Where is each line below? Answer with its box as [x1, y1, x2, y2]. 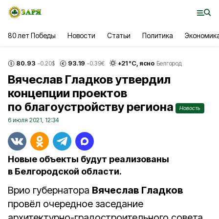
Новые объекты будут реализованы [8, 154, 169, 164]
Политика [142, 31, 173, 40]
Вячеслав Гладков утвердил [8, 72, 171, 87]
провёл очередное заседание [8, 198, 143, 210]
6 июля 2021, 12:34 [8, 116, 59, 124]
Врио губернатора [8, 184, 92, 196]
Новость [179, 105, 200, 111]
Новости [67, 31, 95, 40]
